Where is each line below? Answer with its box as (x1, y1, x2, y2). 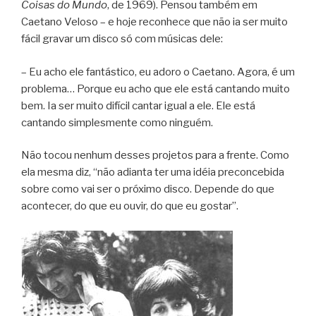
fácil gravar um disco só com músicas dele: (21, 32, 223, 46)
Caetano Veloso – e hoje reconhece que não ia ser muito (21, 16, 288, 29)
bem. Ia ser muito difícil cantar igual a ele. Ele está (21, 99, 255, 112)
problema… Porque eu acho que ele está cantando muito (21, 82, 290, 95)
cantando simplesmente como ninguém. (21, 116, 213, 129)
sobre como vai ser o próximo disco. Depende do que (21, 183, 274, 196)
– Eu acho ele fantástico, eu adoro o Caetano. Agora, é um (21, 65, 295, 78)
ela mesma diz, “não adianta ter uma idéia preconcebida (21, 166, 284, 179)
